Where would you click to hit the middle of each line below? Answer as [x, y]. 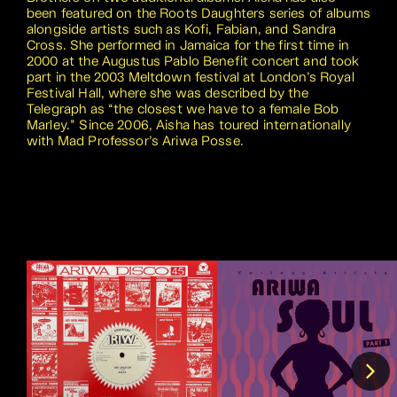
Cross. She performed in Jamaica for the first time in [188, 46]
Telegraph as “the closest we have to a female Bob [183, 109]
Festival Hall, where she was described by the [167, 93]
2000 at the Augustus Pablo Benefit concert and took [193, 62]
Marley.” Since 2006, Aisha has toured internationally [189, 125]
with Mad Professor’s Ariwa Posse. [135, 141]
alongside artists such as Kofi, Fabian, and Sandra [182, 30]
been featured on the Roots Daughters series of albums [198, 14]
